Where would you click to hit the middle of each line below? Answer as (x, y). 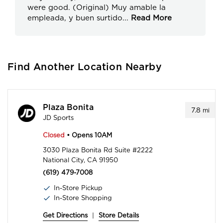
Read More (150, 18)
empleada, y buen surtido (75, 18)
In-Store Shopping (83, 198)
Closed (54, 135)
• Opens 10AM (88, 135)
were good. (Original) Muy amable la (97, 8)
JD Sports (58, 118)
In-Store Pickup (78, 188)
